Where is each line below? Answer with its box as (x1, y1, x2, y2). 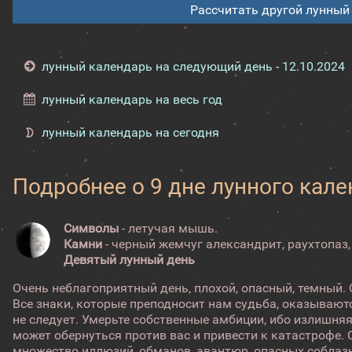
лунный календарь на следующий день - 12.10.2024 (41, 59, 345, 74)
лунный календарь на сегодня (41, 125, 219, 140)
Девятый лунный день (64, 252, 196, 267)
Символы (64, 221, 119, 236)
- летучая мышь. (119, 221, 218, 236)
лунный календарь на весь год (41, 92, 222, 107)
